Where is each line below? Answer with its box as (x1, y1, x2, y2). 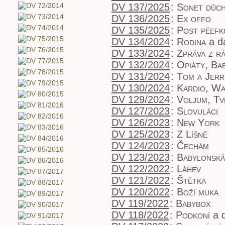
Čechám (177, 140, 209, 151)
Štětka (177, 175, 206, 186)
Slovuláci (177, 105, 218, 117)
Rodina (177, 36, 206, 47)
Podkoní (176, 209, 210, 220)
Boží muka (177, 186, 218, 197)
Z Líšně (177, 129, 207, 140)
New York (177, 117, 219, 128)
